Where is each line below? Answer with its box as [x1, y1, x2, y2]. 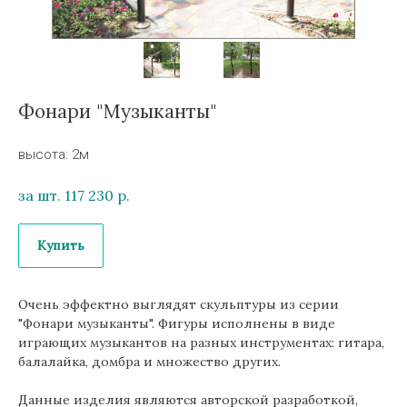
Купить [37, 237, 84, 254]
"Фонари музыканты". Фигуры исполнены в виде [18, 315, 335, 333]
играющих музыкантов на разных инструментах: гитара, [18, 334, 384, 352]
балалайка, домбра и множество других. [18, 353, 281, 371]
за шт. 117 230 [18, 186, 114, 205]
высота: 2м [18, 146, 89, 164]
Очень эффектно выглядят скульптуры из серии [18, 296, 339, 313]
